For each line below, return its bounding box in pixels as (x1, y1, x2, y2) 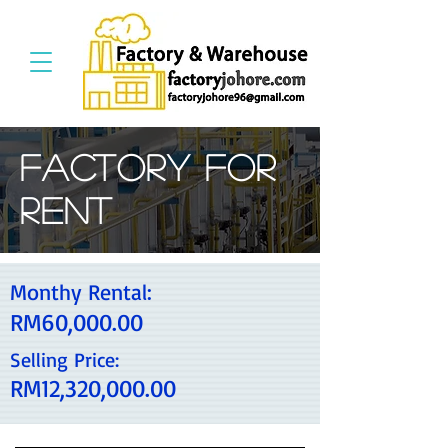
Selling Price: (10, 347, 119, 372)
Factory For (20, 149, 277, 184)
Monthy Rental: (10, 278, 152, 305)
